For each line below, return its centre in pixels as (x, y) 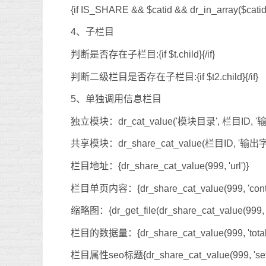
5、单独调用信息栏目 (116, 99)
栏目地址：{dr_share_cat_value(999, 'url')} (160, 166)
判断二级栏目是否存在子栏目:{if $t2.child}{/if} (164, 77)
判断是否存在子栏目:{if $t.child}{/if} (143, 54)
